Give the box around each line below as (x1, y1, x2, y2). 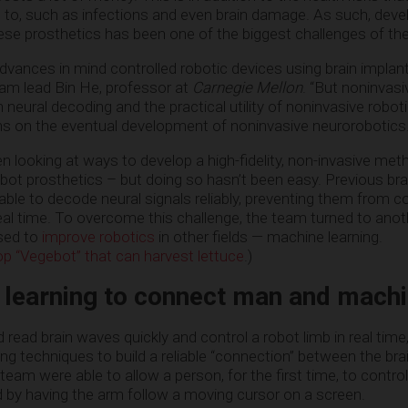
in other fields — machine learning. (155, 228, 382, 247)
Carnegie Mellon (192, 78, 302, 97)
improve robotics (42, 228, 155, 247)
